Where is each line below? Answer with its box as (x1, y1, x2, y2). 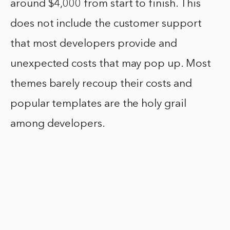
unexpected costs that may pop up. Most (10, 59, 211, 70)
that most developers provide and (10, 39, 177, 50)
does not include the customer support (10, 18, 202, 30)
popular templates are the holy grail (10, 99, 186, 110)
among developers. (10, 119, 105, 130)
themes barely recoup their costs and (10, 79, 192, 90)
